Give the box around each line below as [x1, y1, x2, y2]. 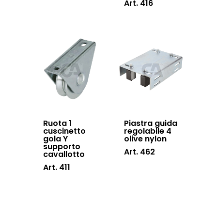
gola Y [43, 133, 68, 145]
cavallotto [43, 149, 85, 160]
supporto [43, 141, 80, 153]
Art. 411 [43, 162, 70, 173]
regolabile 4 [124, 125, 172, 137]
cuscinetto [43, 125, 86, 137]
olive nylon [124, 133, 167, 145]
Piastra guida [124, 118, 178, 129]
